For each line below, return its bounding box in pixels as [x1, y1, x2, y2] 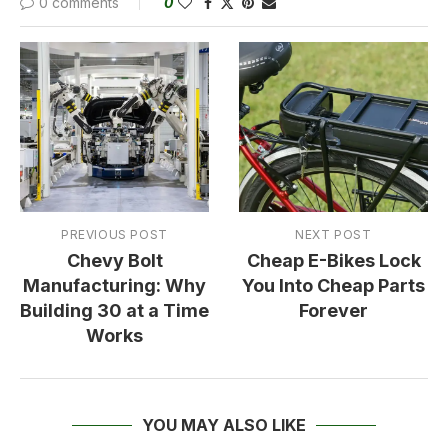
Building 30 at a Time [20, 300, 209, 322]
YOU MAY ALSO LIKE [142, 415, 306, 436]
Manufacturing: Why [23, 275, 206, 297]
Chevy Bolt [66, 250, 163, 272]
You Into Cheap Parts [242, 275, 425, 297]
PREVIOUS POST [61, 227, 168, 243]
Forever [299, 300, 368, 322]
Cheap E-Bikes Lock [246, 250, 421, 272]
